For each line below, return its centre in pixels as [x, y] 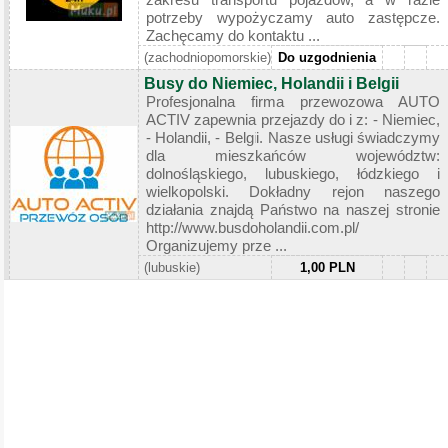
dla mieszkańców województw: [293, 155]
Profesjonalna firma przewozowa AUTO [293, 101]
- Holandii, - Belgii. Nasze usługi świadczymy [293, 137]
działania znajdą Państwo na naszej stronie [293, 209]
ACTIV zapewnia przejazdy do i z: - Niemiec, [293, 119]
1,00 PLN [327, 267]
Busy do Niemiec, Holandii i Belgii [271, 83]
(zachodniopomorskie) [207, 57]
